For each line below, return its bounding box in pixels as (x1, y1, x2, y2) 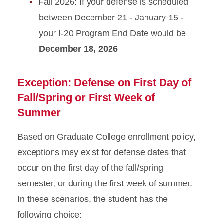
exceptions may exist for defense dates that (18, 147, 186, 157)
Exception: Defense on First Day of (18, 76, 191, 89)
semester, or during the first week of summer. (18, 179, 192, 188)
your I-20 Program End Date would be (39, 28, 186, 38)
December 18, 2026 (39, 44, 118, 54)
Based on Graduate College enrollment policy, (18, 132, 196, 142)
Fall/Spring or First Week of (18, 91, 155, 104)
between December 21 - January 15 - (39, 13, 183, 22)
